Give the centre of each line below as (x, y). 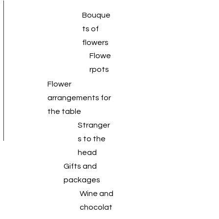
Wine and (97, 194)
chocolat (96, 207)
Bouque (96, 15)
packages (82, 180)
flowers (95, 43)
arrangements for (79, 98)
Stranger (94, 125)
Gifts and (80, 166)
